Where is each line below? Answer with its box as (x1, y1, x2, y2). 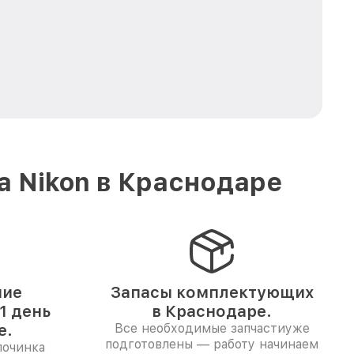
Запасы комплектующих (110, 283, 314, 302)
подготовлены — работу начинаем (105, 337, 318, 352)
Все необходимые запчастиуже (114, 321, 310, 336)
